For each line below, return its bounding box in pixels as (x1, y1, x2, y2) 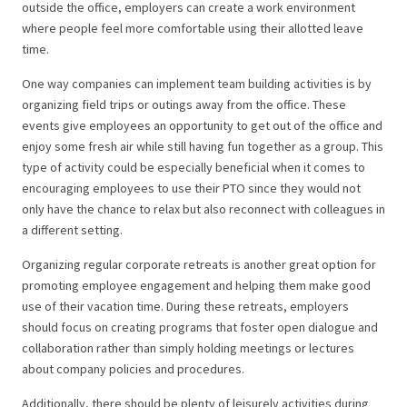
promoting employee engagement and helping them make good (22, 277, 371, 294)
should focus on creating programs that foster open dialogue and (22, 319, 378, 336)
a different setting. (22, 222, 123, 239)
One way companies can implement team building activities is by (22, 75, 372, 93)
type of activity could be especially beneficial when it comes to (22, 159, 365, 176)
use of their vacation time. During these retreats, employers (22, 298, 349, 315)
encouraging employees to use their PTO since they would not (22, 180, 361, 197)
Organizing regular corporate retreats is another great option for (22, 256, 376, 273)
